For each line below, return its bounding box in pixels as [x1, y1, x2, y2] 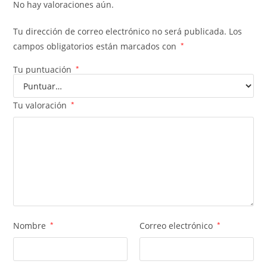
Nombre [13, 220, 49, 232]
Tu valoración [13, 100, 70, 111]
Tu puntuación [13, 64, 74, 76]
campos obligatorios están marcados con [13, 41, 179, 52]
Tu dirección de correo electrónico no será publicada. [13, 26, 227, 38]
